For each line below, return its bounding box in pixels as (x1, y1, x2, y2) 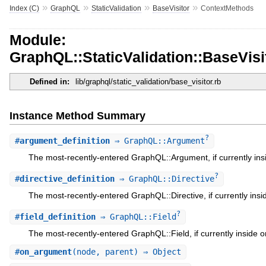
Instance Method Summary (9, 109, 145, 122)
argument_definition (19, 135, 110, 145)
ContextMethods (200, 4, 254, 12)
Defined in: (29, 77, 69, 87)
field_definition (19, 212, 96, 222)
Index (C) (9, 4, 39, 12)
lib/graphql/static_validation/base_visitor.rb (75, 77, 221, 87)
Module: (9, 31, 66, 48)
